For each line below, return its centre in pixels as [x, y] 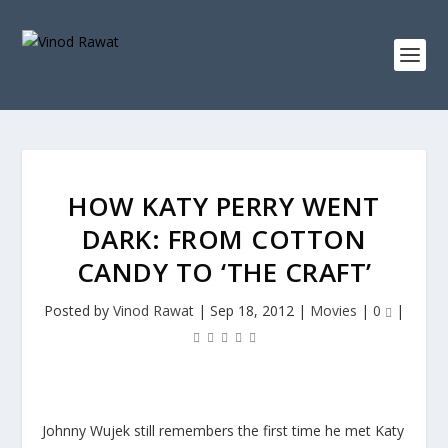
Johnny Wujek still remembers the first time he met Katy [223, 430]
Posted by [78, 310]
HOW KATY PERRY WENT [224, 206]
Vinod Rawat [153, 310]
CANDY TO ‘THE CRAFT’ [224, 272]
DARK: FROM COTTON [224, 239]
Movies [333, 310]
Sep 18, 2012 [252, 310]
